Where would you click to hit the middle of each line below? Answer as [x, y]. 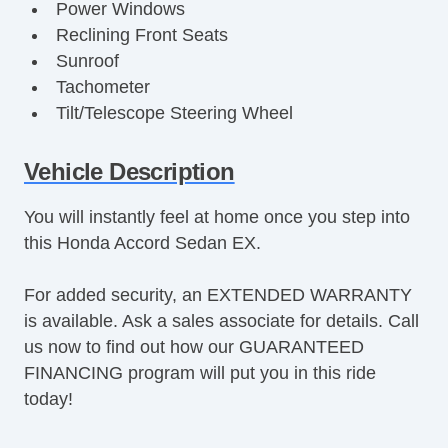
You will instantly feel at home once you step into [217, 216]
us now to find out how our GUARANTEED [194, 346]
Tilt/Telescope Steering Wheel [174, 112]
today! [48, 398]
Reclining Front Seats [141, 34]
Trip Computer [112, 138]
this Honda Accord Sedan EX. [142, 242]
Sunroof [87, 60]
